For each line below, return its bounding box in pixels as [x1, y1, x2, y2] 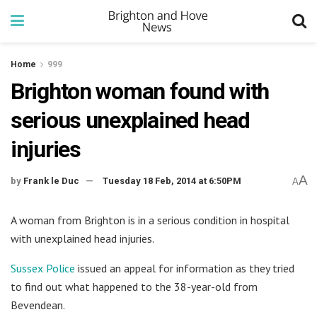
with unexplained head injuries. [11, 231, 154, 246]
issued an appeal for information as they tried [75, 260, 294, 275]
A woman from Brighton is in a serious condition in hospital [11, 212, 289, 227]
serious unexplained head [11, 107, 250, 134]
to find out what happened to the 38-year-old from [11, 279, 258, 294]
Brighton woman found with [11, 78, 269, 105]
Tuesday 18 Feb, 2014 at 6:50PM [103, 175, 241, 187]
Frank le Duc [23, 175, 79, 187]
